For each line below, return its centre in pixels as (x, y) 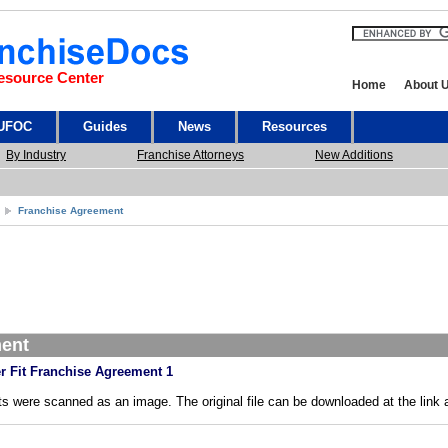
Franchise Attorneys (190, 155)
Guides (105, 126)
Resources (294, 126)
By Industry (36, 155)
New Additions (354, 155)
